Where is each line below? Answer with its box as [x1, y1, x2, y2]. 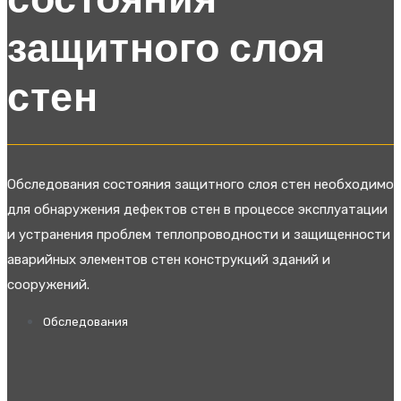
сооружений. [7, 277, 90, 294]
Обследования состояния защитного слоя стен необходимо [7, 176, 394, 193]
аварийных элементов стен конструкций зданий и [7, 252, 330, 269]
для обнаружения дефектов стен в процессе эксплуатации [7, 201, 388, 218]
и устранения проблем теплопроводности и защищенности [7, 226, 390, 243]
